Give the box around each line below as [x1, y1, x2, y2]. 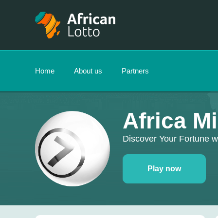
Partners [122, 67, 149, 75]
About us [74, 67, 102, 75]
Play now [147, 164, 181, 173]
